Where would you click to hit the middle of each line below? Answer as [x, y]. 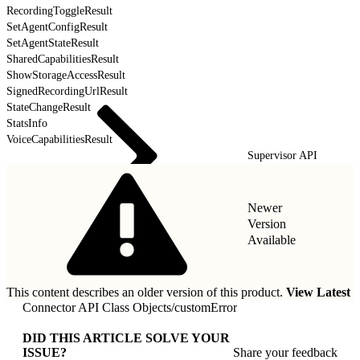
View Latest [318, 292]
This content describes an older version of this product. [146, 292]
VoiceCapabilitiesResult [59, 139]
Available [272, 239]
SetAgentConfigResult [57, 27]
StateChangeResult [49, 107]
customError [206, 307]
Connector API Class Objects [97, 307]
